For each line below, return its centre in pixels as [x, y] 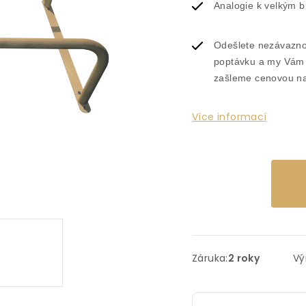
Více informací [229, 117]
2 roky [244, 258]
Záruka [209, 258]
